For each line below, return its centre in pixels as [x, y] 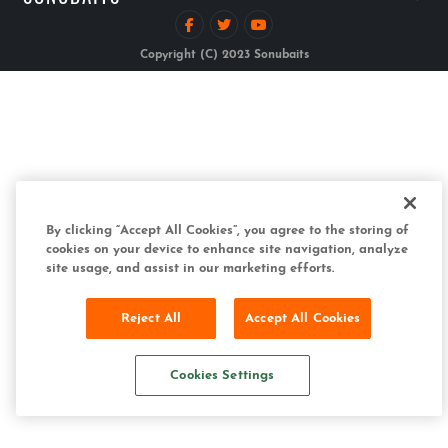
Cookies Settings [222, 375]
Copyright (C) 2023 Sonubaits [224, 55]
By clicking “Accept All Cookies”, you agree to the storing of [227, 230]
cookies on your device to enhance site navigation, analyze [227, 249]
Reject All [151, 318]
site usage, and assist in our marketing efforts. [190, 268]
